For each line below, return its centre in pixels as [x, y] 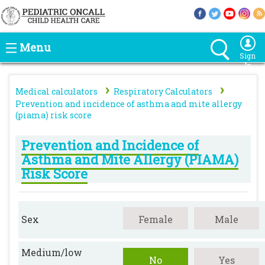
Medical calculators [56, 91]
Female [156, 219]
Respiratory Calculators [163, 91]
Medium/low [52, 252]
